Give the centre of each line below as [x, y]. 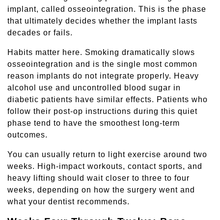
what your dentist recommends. [69, 202]
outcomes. [27, 135]
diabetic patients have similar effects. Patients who [108, 100]
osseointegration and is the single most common [102, 64]
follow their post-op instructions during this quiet [102, 111]
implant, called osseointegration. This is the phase [107, 9]
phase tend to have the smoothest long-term [94, 123]
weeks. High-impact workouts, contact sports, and [105, 166]
